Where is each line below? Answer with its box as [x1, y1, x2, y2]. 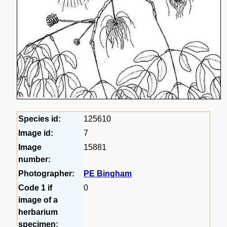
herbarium [18, 207, 58, 216]
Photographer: [18, 169, 75, 178]
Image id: [18, 128, 54, 137]
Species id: [18, 114, 61, 123]
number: [18, 155, 51, 164]
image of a [18, 195, 58, 204]
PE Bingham [84, 169, 132, 178]
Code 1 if [18, 183, 53, 192]
